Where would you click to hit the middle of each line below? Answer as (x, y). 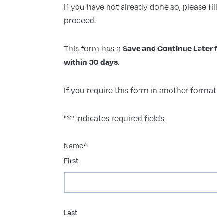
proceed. (80, 20)
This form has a (93, 48)
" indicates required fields (117, 118)
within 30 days (91, 62)
